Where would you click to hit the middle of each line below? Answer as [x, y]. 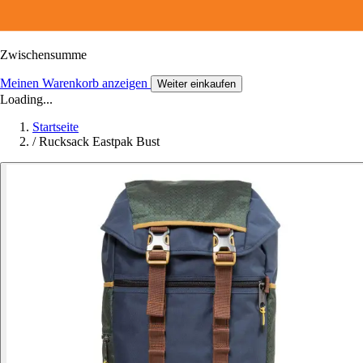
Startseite [56, 126]
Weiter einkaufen [196, 83]
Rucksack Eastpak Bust [99, 141]
